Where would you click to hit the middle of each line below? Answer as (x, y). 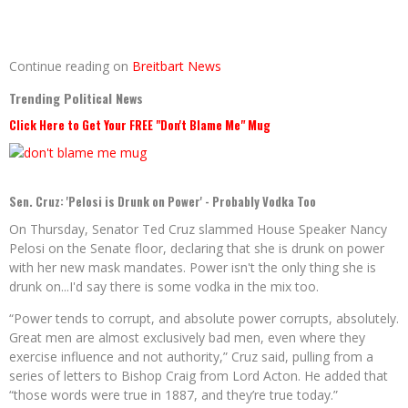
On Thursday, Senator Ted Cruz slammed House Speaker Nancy (198, 229)
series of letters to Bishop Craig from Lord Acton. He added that (199, 376)
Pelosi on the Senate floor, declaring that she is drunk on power (197, 248)
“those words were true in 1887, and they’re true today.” (173, 395)
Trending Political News (76, 98)
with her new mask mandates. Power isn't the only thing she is (193, 267)
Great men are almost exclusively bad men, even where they (187, 337)
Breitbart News (177, 66)
